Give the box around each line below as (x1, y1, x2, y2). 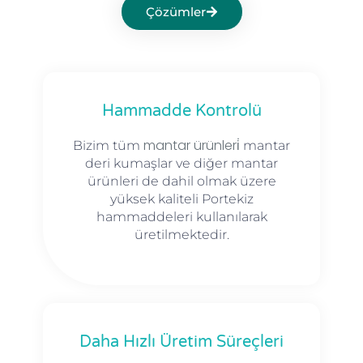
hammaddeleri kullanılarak (96, 209, 267, 225)
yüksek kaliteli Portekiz (109, 191, 254, 207)
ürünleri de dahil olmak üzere (87, 173, 276, 190)
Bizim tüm (73, 138, 143, 154)
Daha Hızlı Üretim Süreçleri (79, 332, 284, 352)
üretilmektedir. (134, 227, 229, 243)
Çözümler (145, 3, 206, 19)
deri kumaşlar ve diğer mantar (85, 156, 278, 172)
